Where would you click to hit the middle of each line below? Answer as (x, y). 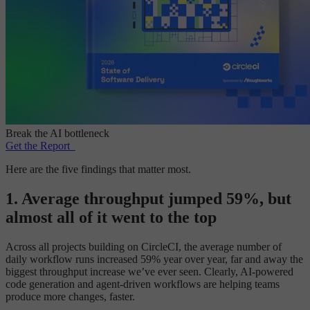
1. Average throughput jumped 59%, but (148, 199)
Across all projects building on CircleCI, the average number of (144, 247)
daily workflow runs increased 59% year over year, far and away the (154, 259)
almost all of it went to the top (111, 218)
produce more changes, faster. (70, 297)
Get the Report (38, 146)
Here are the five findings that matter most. (98, 170)
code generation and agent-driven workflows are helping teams (143, 284)
